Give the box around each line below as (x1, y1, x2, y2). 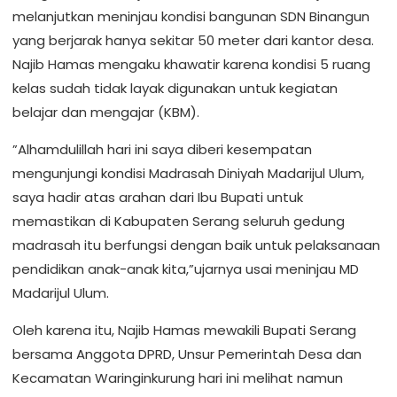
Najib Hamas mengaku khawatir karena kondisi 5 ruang (12, 55, 370, 74)
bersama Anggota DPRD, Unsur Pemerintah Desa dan (12, 345, 362, 363)
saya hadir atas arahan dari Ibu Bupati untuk (12, 188, 303, 206)
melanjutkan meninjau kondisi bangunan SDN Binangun (12, 7, 370, 26)
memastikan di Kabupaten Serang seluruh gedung (12, 212, 345, 230)
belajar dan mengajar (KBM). (12, 103, 199, 121)
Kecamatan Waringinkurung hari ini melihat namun (12, 369, 343, 387)
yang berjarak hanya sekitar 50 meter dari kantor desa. (12, 31, 374, 50)
